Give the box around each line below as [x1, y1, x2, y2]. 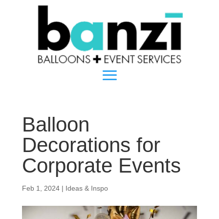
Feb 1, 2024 [22, 184, 60, 192]
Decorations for [22, 133, 160, 156]
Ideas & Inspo [65, 184, 108, 192]
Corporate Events [22, 154, 181, 177]
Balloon [22, 113, 89, 136]
